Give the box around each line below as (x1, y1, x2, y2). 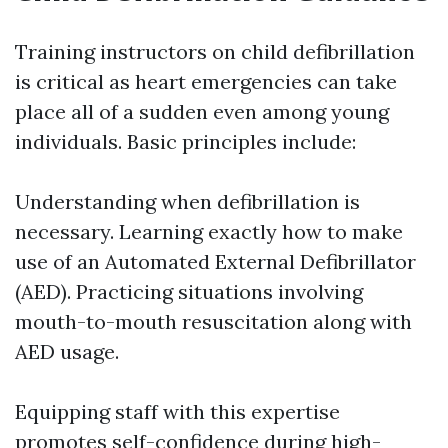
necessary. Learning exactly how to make (15, 219, 403, 244)
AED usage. (15, 339, 119, 364)
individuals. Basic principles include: (15, 129, 356, 154)
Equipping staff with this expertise (15, 399, 340, 424)
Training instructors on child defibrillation (15, 39, 415, 64)
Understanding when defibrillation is (15, 189, 360, 214)
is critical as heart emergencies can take (15, 69, 397, 94)
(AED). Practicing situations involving (15, 279, 363, 304)
